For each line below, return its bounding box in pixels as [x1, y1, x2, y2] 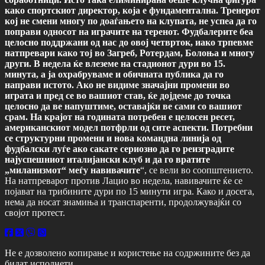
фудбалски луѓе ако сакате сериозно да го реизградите [5, 143, 234, 154]
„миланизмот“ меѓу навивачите [5, 164, 140, 175]
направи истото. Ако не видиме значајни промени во [5, 79, 230, 90]
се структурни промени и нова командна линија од [5, 132, 221, 143]
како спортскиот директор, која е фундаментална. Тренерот [5, 5, 260, 15]
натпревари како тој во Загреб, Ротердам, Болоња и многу [5, 47, 254, 58]
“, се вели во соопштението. [140, 164, 253, 175]
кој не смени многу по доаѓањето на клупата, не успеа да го [5, 15, 257, 26]
